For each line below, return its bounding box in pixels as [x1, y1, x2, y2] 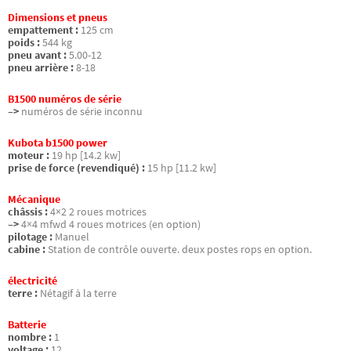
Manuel [55, 230, 89, 244]
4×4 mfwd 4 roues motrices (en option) [21, 218, 201, 232]
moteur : [8, 149, 49, 162]
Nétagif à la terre [40, 287, 117, 301]
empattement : [8, 23, 78, 37]
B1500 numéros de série [8, 92, 121, 106]
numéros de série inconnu [21, 104, 143, 118]
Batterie [8, 318, 46, 332]
